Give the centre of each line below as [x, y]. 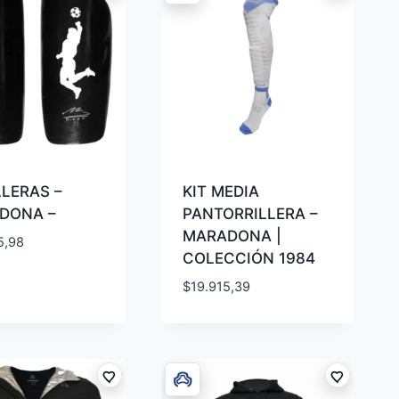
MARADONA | [232, 236]
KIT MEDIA [221, 192]
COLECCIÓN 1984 [249, 259]
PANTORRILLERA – [251, 214]
